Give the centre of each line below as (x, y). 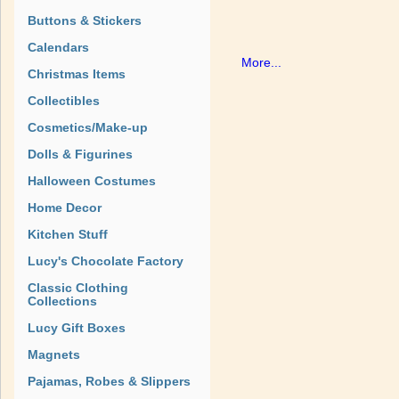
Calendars (58, 47)
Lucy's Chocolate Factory (106, 261)
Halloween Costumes (92, 181)
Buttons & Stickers (85, 20)
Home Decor (65, 208)
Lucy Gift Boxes (77, 328)
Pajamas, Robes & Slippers (109, 381)
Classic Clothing (78, 288)
